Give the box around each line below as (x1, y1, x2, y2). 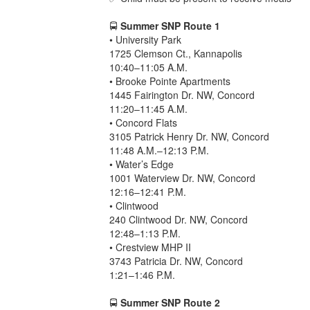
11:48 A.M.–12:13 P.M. (109, 143, 210, 157)
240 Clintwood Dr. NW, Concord (109, 212, 248, 226)
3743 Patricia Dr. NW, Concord (109, 253, 244, 268)
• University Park (109, 32, 182, 46)
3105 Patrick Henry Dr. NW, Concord (109, 129, 270, 143)
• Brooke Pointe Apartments (109, 73, 231, 88)
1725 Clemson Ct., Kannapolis (109, 46, 243, 60)
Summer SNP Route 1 (120, 18, 221, 33)
